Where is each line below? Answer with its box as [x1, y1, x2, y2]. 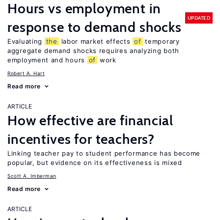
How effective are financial [7, 112, 173, 129]
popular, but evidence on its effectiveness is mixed [7, 159, 182, 166]
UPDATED [187, 14, 210, 21]
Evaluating [7, 37, 45, 45]
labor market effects [58, 37, 133, 45]
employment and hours [7, 56, 87, 64]
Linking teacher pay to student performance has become [7, 149, 201, 157]
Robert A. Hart [7, 70, 45, 76]
